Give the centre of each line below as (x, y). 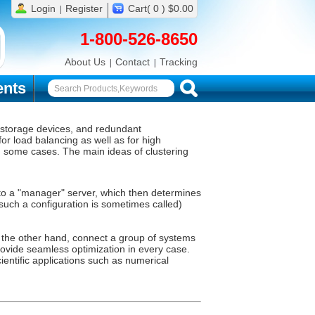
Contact (133, 62)
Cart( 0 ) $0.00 (161, 8)
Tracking (179, 62)
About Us (85, 62)
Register (84, 8)
